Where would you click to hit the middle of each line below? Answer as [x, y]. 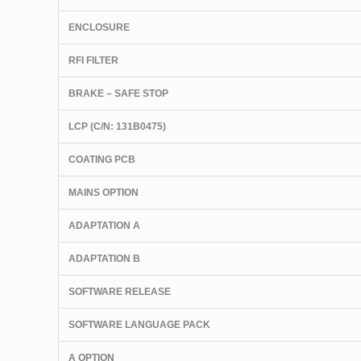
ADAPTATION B [104, 258]
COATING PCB [102, 159]
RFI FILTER [93, 60]
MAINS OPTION [104, 192]
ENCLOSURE [99, 27]
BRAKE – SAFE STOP [118, 93]
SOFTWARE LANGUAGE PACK [139, 324]
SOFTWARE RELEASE [120, 291]
